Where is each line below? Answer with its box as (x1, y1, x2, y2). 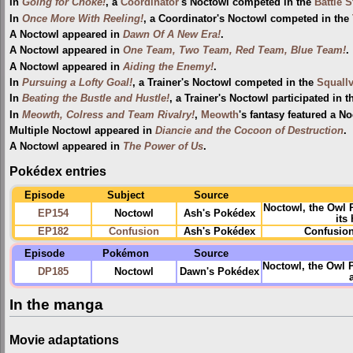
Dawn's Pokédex (179, 266, 259, 278)
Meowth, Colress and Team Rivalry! (22, 109, 195, 121)
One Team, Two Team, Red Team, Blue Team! (123, 45, 346, 57)
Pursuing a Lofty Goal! (22, 76, 132, 88)
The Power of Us (123, 141, 203, 153)
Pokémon (102, 248, 149, 260)
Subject (107, 190, 144, 202)
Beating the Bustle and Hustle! (22, 93, 169, 105)
